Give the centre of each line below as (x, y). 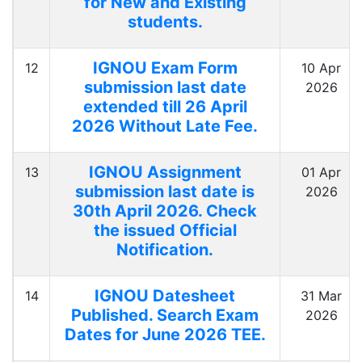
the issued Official (165, 231)
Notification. (165, 250)
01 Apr (321, 173)
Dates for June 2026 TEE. (165, 335)
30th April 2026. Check (165, 211)
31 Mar (321, 296)
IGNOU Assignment (165, 173)
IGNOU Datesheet (165, 296)
